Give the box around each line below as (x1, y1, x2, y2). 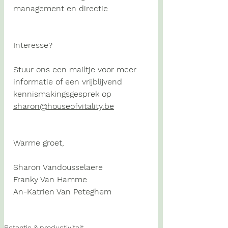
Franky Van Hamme (13, 175, 87, 185)
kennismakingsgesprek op (13, 89, 114, 99)
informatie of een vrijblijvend (13, 77, 125, 87)
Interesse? (13, 40, 52, 50)
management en (13, 4, 76, 14)
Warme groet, (13, 138, 64, 148)
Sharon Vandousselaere (13, 162, 103, 173)
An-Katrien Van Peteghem (13, 187, 111, 197)
